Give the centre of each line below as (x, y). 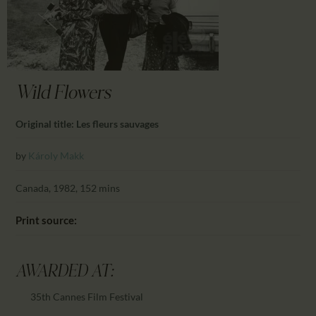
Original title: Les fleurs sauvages (87, 123)
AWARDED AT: (65, 272)
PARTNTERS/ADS (114, 25)
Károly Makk (56, 156)
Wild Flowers (63, 94)
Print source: (47, 220)
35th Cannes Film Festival (87, 296)
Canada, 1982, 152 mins (68, 188)
